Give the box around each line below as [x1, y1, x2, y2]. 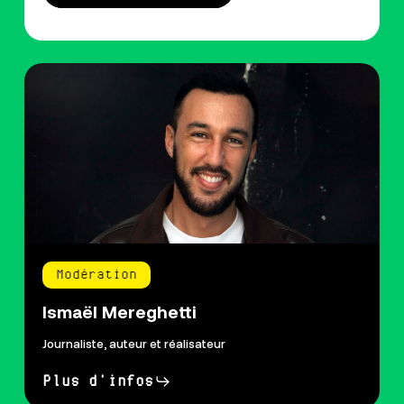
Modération [55, 268, 137, 282]
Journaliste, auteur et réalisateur [41, 338, 225, 351]
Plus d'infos [41, 373, 153, 390]
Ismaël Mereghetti [41, 301, 196, 322]
